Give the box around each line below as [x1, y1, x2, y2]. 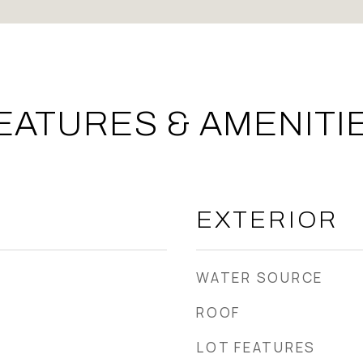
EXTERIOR [196, 207, 339, 233]
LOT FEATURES [196, 338, 316, 357]
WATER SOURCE [196, 268, 323, 287]
